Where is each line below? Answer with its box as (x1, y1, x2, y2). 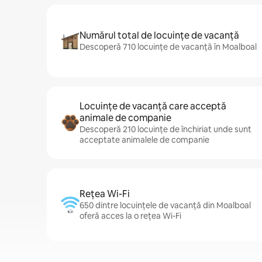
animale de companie (80, 112, 171, 124)
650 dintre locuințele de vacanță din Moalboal (80, 200, 251, 211)
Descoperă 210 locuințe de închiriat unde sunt (80, 124, 251, 135)
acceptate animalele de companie (80, 135, 209, 145)
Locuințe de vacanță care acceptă (80, 100, 226, 112)
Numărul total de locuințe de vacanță (80, 29, 239, 42)
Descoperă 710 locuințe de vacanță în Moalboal (80, 42, 257, 52)
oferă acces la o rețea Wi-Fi (80, 211, 181, 221)
